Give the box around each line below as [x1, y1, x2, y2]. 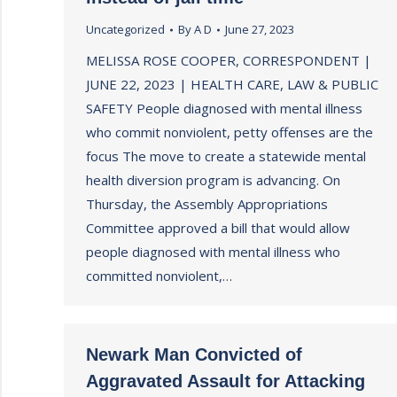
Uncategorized [86, 21, 165, 37]
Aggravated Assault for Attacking [86, 371, 365, 391]
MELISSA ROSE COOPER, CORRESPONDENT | [86, 51, 371, 69]
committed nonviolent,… [86, 267, 232, 284]
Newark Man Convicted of [86, 345, 302, 364]
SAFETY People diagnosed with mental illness [86, 99, 362, 117]
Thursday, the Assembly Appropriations [86, 195, 328, 213]
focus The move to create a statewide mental [86, 147, 366, 165]
